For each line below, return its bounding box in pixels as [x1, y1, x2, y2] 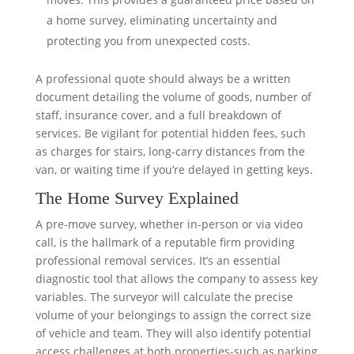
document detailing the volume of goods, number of [35, 89, 311, 104]
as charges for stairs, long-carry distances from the [35, 144, 305, 159]
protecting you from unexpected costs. [46, 33, 250, 48]
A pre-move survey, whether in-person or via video [35, 217, 303, 232]
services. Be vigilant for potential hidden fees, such [35, 126, 306, 141]
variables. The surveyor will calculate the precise [35, 289, 293, 304]
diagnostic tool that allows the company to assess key [35, 271, 318, 286]
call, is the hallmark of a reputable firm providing [35, 235, 295, 250]
